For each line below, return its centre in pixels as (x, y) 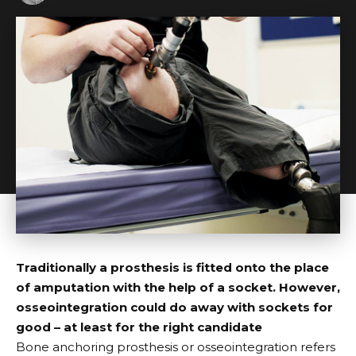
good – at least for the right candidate (139, 327)
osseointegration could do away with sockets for (174, 308)
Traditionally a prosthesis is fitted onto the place (172, 268)
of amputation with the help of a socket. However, (178, 288)
